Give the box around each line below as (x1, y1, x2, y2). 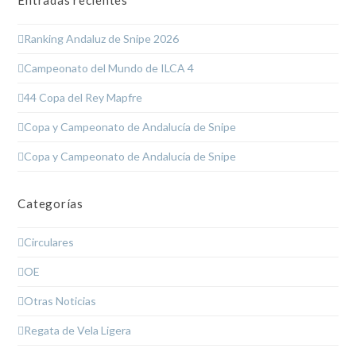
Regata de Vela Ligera (24, 323, 132, 337)
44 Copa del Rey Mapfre (24, 90, 143, 104)
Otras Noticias (24, 293, 97, 308)
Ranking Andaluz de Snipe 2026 (24, 31, 180, 45)
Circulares (24, 234, 75, 249)
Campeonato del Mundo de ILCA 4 (24, 60, 195, 75)
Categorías (17, 195, 83, 211)
